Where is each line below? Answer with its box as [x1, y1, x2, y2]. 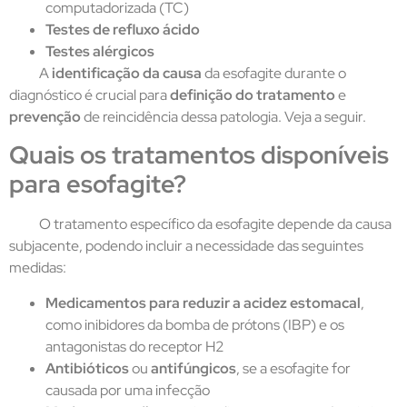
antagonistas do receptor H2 [45, 336, 224, 356]
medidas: [9, 258, 66, 278]
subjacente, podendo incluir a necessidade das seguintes [9, 236, 363, 256]
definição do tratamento [170, 84, 338, 104]
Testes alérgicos [45, 41, 154, 61]
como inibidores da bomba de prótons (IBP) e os [45, 314, 344, 334]
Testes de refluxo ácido [45, 19, 200, 39]
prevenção [9, 106, 84, 126]
